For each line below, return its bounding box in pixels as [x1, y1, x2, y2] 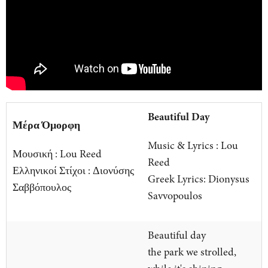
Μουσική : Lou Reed [13, 147, 102, 162]
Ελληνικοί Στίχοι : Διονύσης [13, 163, 134, 178]
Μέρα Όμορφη [13, 118, 80, 133]
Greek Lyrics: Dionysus [148, 172, 249, 187]
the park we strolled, [148, 245, 236, 260]
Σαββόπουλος [13, 180, 71, 195]
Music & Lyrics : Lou [148, 138, 238, 153]
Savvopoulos [148, 188, 202, 203]
